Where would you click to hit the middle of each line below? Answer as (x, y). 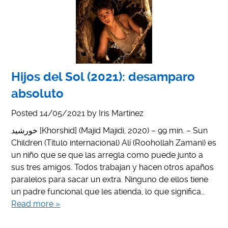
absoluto (38, 93)
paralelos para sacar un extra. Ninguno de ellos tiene (110, 179)
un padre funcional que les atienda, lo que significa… (108, 191)
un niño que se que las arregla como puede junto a (107, 155)
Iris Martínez (121, 113)
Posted (26, 113)
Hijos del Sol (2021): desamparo (103, 77)
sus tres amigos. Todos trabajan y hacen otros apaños (113, 167)
